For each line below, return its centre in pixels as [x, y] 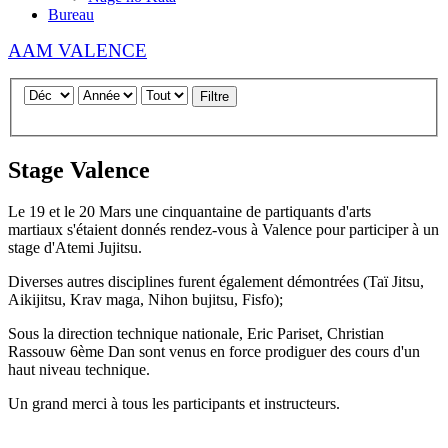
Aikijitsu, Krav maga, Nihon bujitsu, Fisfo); [145, 300]
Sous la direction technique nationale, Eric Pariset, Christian [196, 334]
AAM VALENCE [77, 50]
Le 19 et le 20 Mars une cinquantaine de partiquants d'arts [189, 212]
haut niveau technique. [81, 370]
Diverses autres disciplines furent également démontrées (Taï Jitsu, [216, 282]
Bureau [71, 14]
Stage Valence [79, 169]
